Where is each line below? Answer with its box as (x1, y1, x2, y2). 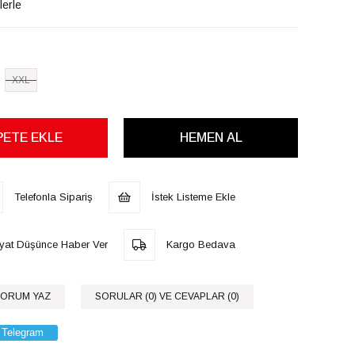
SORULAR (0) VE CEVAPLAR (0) (95, 291, 239, 302)
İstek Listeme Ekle (148, 191, 235, 203)
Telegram (2, 326, 44, 338)
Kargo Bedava (163, 239, 235, 250)
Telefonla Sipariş (11, 191, 93, 203)
